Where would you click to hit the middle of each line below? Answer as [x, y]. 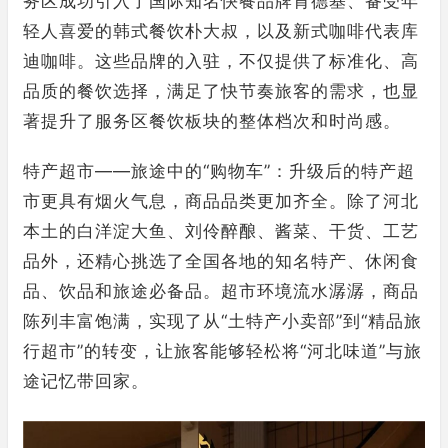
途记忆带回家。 [86, 380]
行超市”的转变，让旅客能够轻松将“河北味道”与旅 [222, 350]
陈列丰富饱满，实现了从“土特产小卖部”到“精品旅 [222, 320]
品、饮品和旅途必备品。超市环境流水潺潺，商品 [221, 290]
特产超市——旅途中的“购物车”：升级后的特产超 [219, 170]
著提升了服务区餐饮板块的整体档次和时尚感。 [212, 120]
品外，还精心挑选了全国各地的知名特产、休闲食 [221, 260]
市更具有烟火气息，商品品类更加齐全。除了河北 [221, 200]
